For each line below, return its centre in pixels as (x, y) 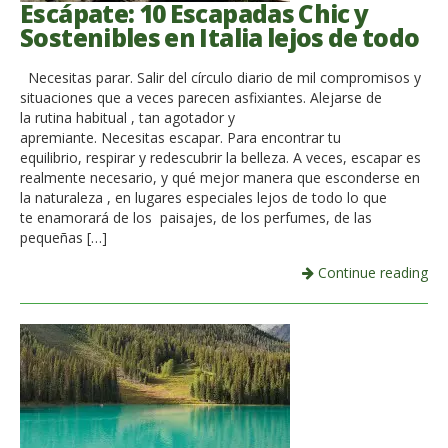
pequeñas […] (63, 238)
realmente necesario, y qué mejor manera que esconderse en (220, 178)
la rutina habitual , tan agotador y (127, 118)
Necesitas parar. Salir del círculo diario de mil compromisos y (220, 78)
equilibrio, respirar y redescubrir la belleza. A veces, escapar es (220, 158)
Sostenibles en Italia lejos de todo (220, 37)
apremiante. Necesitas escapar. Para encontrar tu (180, 138)
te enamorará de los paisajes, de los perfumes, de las (196, 218)
